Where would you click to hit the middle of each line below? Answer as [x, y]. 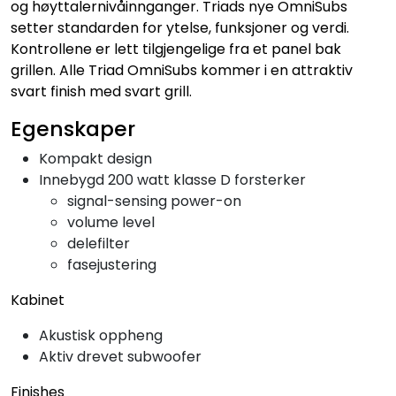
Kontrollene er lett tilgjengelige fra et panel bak [176, 49]
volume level [111, 222]
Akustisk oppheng [101, 335]
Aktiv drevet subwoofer [120, 356]
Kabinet [38, 300]
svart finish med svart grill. [103, 91]
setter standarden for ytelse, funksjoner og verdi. [180, 27]
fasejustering [112, 264]
